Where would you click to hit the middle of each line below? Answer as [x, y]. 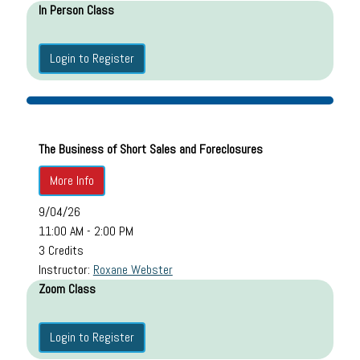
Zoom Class [67, 288]
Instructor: [65, 269]
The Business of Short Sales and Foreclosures [150, 149]
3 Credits [61, 250]
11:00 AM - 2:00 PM [86, 231]
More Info [72, 180]
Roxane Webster [133, 269]
